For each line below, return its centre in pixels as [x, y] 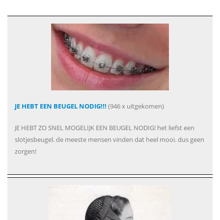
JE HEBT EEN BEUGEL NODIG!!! [61, 106]
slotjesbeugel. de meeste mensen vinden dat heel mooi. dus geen [110, 139]
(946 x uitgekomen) [135, 106]
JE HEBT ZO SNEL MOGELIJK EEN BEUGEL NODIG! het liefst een [105, 128]
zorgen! [26, 151]
